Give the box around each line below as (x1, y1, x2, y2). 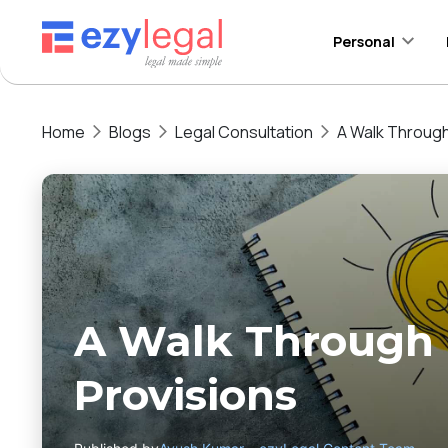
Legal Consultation (175, 120, 313, 143)
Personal (332, 31, 395, 51)
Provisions (74, 368, 309, 421)
